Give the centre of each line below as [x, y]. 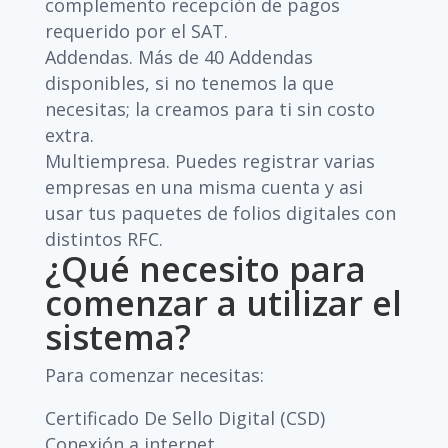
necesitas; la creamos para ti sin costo [209, 109]
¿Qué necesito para [205, 269]
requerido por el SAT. [136, 31]
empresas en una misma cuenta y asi [203, 187]
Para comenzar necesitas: [154, 375]
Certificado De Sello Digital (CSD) [184, 418]
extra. [69, 135]
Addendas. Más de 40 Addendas [178, 57]
